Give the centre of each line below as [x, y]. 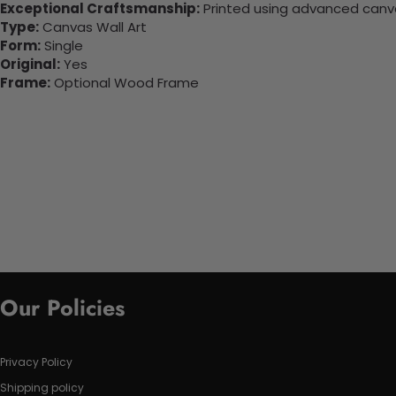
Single [62, 46]
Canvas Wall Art [93, 27]
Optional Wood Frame [125, 83]
